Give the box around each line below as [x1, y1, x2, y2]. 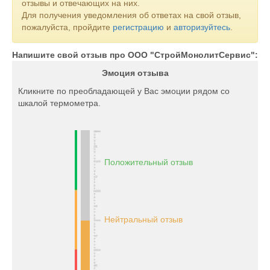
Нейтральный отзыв [104, 215, 183, 224]
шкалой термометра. [18, 98, 101, 108]
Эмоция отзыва [101, 68, 169, 78]
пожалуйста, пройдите [22, 22, 113, 32]
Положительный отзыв [104, 157, 193, 167]
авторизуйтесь [174, 22, 230, 32]
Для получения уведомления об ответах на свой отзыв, [22, 10, 241, 20]
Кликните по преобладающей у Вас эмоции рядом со [18, 86, 230, 96]
